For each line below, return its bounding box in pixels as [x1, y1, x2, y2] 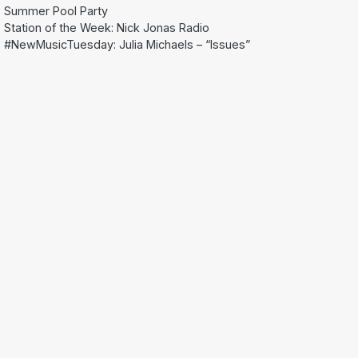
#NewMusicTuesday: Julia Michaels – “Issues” [4, 37, 250, 51]
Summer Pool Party [4, 3, 108, 18]
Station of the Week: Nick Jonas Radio [4, 20, 209, 34]
